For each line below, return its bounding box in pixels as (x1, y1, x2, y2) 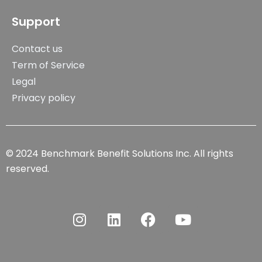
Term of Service (12, 58, 85, 72)
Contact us (12, 42, 63, 56)
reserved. (6, 162, 49, 175)
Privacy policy (12, 91, 75, 105)
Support (12, 13, 60, 30)
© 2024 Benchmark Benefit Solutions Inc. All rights (6, 147, 233, 160)
